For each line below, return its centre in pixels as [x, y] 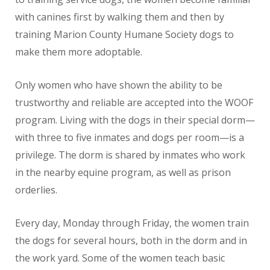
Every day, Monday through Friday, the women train [132, 223]
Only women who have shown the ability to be [119, 85]
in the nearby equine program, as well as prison [123, 172]
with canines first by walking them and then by [120, 17]
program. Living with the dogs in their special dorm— [135, 120]
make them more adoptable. [79, 52]
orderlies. [36, 190]
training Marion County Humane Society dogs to [124, 34]
